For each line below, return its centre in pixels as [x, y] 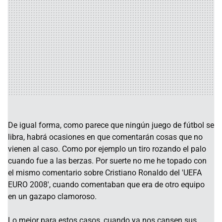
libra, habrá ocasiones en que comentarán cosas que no [105, 137]
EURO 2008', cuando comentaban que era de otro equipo [106, 185]
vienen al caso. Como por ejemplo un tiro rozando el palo [107, 149]
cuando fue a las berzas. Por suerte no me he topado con [107, 161]
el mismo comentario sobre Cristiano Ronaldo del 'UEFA [105, 173]
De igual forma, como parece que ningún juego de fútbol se [111, 125]
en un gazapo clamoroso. [52, 197]
